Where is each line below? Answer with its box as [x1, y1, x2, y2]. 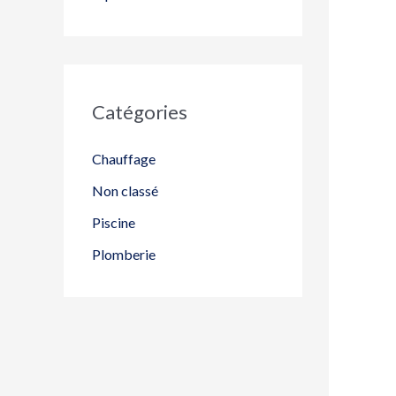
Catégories [92, 99, 187, 124]
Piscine [92, 213, 135, 231]
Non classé [92, 181, 158, 199]
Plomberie [92, 245, 156, 263]
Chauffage [92, 149, 156, 167]
